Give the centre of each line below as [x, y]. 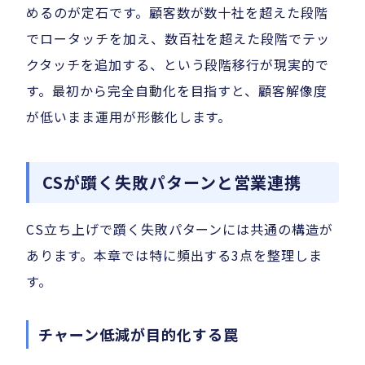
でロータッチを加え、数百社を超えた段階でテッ [178, 39]
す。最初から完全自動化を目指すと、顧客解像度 [177, 91]
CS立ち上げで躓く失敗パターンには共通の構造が [180, 229]
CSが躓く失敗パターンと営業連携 [172, 182]
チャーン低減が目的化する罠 [139, 334]
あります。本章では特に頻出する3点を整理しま [175, 255]
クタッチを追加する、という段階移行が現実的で [178, 65]
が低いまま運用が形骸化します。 [129, 117]
